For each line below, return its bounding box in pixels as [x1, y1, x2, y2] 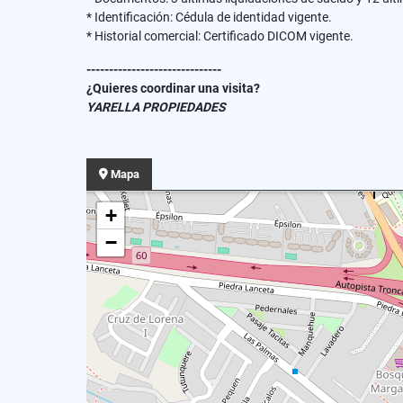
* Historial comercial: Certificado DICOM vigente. [86, 29, 354, 43]
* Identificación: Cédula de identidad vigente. [86, 10, 332, 24]
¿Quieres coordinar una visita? [86, 81, 260, 95]
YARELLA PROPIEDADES [86, 100, 226, 114]
